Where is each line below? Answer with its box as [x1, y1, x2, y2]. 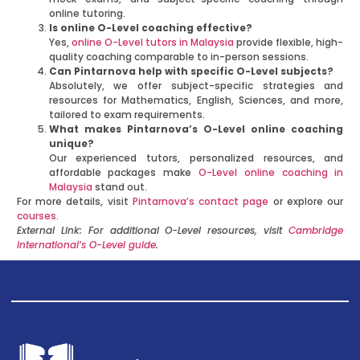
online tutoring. [48, 6, 125, 21]
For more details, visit [16, 194, 133, 209]
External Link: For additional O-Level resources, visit [16, 223, 289, 238]
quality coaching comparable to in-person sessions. [48, 50, 309, 64]
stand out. [92, 180, 147, 194]
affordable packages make [48, 166, 198, 180]
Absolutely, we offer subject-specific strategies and [48, 79, 344, 93]
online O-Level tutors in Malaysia [71, 35, 235, 50]
